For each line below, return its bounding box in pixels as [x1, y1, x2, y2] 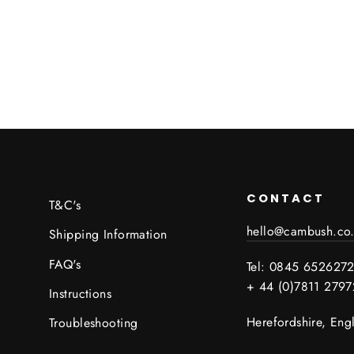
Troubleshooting [49, 314, 138, 332]
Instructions [49, 284, 112, 303]
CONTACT [247, 190, 325, 206]
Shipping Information [49, 225, 168, 244]
